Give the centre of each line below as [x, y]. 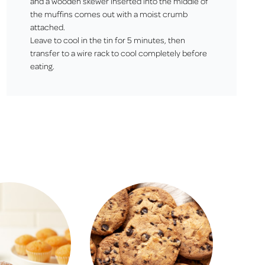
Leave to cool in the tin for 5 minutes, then [107, 40]
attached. [47, 27]
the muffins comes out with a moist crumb [109, 14]
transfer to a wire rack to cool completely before [118, 53]
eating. [42, 66]
